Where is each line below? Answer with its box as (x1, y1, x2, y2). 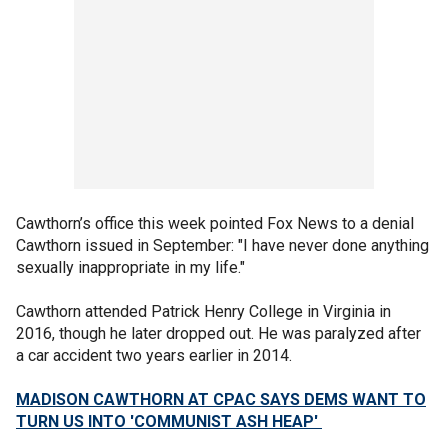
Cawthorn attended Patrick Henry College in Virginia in (16, 302, 391, 321)
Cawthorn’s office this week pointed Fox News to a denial (16, 214, 414, 233)
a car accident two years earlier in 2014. (16, 346, 292, 365)
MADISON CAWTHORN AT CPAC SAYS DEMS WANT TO (16, 390, 426, 409)
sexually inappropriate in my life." (16, 258, 245, 277)
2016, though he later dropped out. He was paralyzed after (16, 324, 421, 343)
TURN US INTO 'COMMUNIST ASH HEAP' (16, 412, 322, 431)
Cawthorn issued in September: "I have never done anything (16, 236, 429, 255)
